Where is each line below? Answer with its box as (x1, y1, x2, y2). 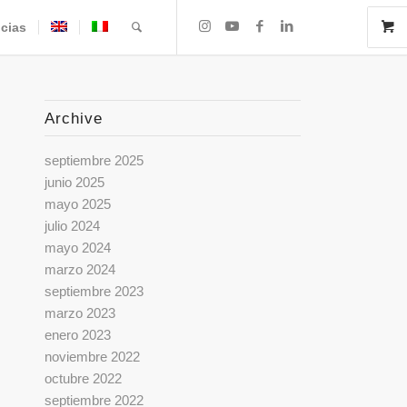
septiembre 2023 (44, 283, 144, 299)
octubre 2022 (44, 371, 122, 386)
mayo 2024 (44, 240, 111, 255)
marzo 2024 (44, 262, 115, 277)
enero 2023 (44, 327, 111, 342)
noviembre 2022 (44, 349, 140, 364)
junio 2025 (44, 174, 104, 190)
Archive (44, 110, 103, 126)
